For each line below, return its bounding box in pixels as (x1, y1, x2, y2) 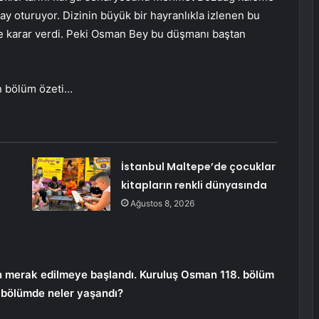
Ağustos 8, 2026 (130, 198, 194, 209)
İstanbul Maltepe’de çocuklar (120, 159, 276, 174)
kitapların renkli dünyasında (120, 178, 267, 193)
